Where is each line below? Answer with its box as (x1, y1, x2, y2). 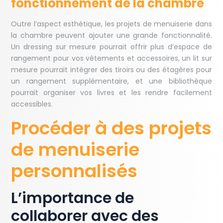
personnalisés (11, 158, 138, 184)
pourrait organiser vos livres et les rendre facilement (11, 88, 212, 98)
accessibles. (11, 99, 53, 110)
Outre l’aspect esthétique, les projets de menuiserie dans (11, 19, 212, 29)
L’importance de (11, 188, 134, 209)
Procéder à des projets (11, 115, 212, 141)
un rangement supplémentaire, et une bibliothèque (11, 76, 212, 87)
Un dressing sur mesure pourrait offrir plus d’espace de (11, 42, 212, 52)
